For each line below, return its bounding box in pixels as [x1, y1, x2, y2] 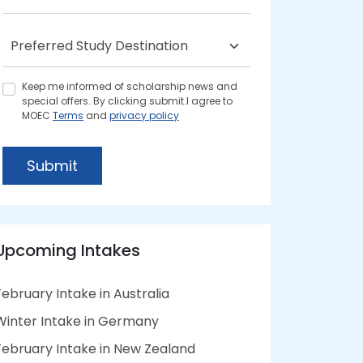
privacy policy [109, 109, 179, 122]
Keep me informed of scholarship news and [22, 79, 237, 93]
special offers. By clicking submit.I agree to [22, 94, 233, 108]
